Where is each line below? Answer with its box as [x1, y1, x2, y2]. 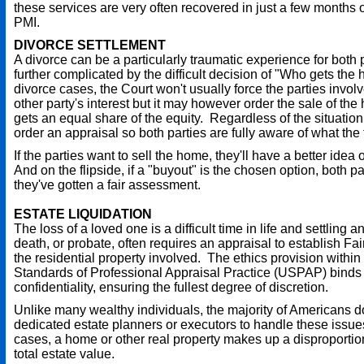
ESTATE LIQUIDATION [14, 207, 152, 221]
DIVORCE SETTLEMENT [14, 38, 166, 52]
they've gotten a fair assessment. [14, 178, 201, 192]
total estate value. [14, 347, 115, 361]
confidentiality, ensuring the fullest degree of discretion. [14, 280, 328, 294]
